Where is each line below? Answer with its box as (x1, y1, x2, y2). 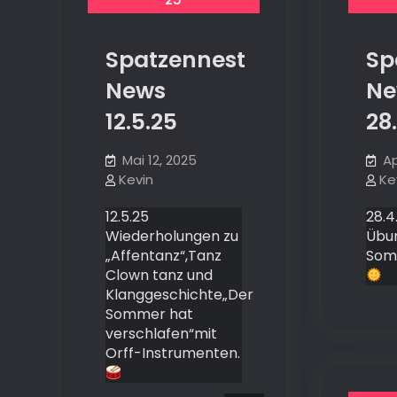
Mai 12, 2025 (121, 151, 197, 169)
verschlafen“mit (105, 323, 217, 344)
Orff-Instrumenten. (105, 343, 240, 363)
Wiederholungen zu (105, 226, 238, 246)
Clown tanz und (105, 265, 213, 285)
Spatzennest (105, 44, 245, 75)
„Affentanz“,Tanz (105, 245, 222, 266)
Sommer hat (105, 304, 193, 324)
